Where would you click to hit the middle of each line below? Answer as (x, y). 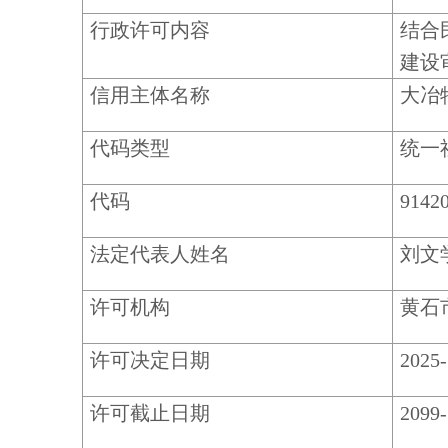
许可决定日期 (149, 360)
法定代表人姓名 (159, 254)
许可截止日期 (149, 413)
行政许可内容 (149, 30)
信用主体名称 (149, 95)
